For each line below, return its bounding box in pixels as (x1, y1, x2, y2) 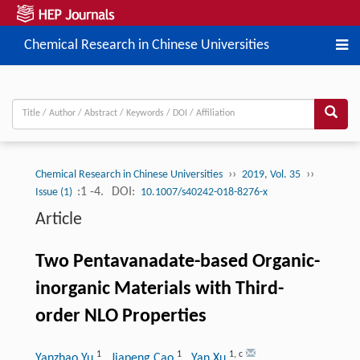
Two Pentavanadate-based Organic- (35, 252, 320, 272)
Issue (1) (35, 186, 75, 198)
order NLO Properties (35, 306, 207, 326)
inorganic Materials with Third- (35, 279, 284, 299)
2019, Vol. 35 (241, 168, 301, 181)
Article (35, 210, 82, 229)
